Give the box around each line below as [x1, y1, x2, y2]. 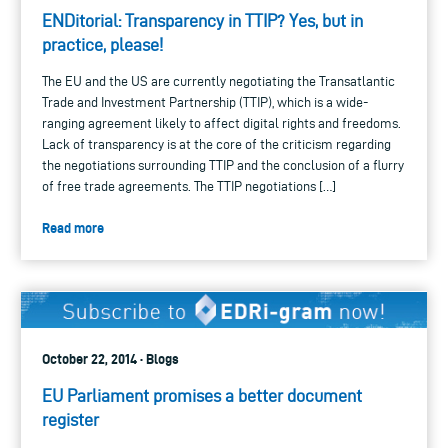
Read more [42, 219, 104, 236]
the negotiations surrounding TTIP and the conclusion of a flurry [42, 157, 404, 173]
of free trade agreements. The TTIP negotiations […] [42, 178, 336, 194]
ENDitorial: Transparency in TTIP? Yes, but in [42, 10, 363, 30]
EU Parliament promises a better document [42, 386, 362, 406]
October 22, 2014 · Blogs [42, 351, 179, 368]
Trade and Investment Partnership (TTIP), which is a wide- [42, 94, 369, 110]
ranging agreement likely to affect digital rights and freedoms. [42, 115, 401, 131]
